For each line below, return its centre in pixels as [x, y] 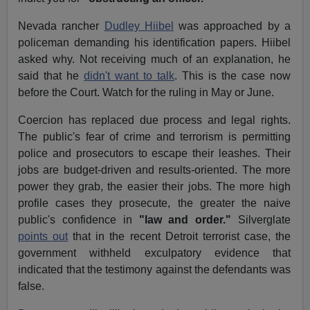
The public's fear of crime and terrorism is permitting [154, 137]
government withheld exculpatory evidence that [154, 253]
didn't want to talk [129, 76]
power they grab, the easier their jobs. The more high [154, 187]
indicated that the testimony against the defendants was [154, 270]
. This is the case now [232, 76]
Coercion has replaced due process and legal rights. [154, 120]
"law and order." [185, 220]
